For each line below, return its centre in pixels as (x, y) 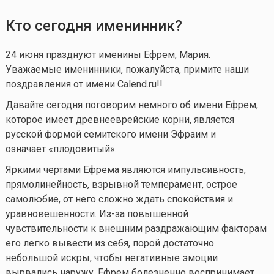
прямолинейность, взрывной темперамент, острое (121, 185)
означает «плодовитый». (61, 149)
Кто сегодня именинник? (94, 26)
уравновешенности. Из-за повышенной (97, 214)
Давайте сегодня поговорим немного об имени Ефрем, (131, 105)
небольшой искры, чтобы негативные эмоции (111, 258)
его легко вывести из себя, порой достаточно (109, 243)
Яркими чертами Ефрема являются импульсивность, (125, 170)
